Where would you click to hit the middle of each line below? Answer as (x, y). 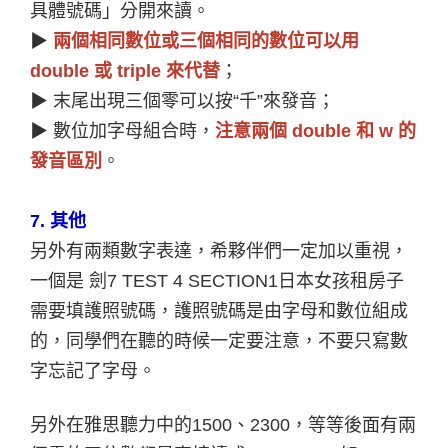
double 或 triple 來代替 (125, 70)
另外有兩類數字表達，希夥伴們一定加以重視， (219, 250)
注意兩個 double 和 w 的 (315, 130)
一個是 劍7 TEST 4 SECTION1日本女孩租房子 (217, 280)
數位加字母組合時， (131, 130)
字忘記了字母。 (93, 370)
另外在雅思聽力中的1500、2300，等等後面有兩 (223, 424)
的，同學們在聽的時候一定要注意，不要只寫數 (219, 340)
